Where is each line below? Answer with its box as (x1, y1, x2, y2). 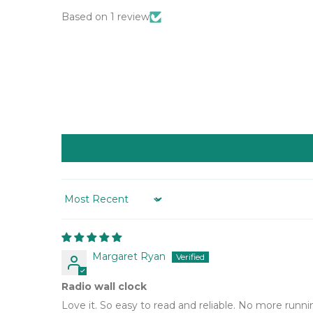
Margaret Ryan (92, 250, 166, 263)
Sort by (61, 198, 96, 211)
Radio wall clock (61, 280, 147, 293)
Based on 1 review (61, 10, 150, 23)
